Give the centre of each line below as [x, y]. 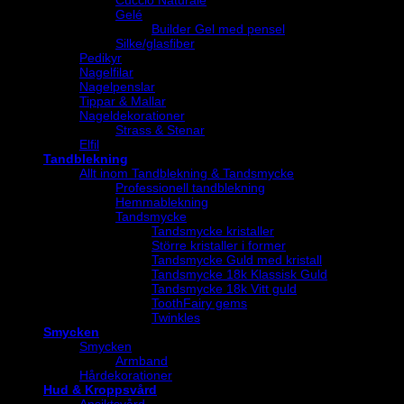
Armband [142, 361]
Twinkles [176, 318]
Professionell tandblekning [190, 188]
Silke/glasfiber [155, 44]
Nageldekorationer [132, 116]
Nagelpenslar [117, 87]
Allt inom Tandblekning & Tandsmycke [187, 174]
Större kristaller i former [219, 246]
